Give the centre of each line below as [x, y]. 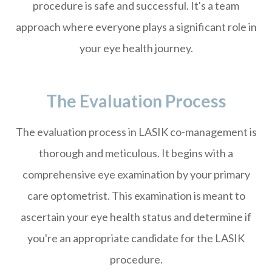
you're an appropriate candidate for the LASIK [136, 238]
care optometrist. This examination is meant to [136, 195]
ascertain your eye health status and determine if [136, 216]
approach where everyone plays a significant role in [136, 26]
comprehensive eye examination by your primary [136, 174]
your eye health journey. [136, 48]
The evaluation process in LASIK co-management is [136, 131]
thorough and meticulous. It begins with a [136, 153]
